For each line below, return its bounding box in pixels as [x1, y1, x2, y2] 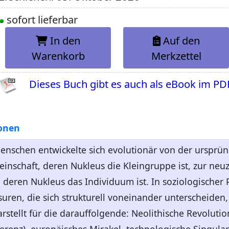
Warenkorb [31, 48, 85, 63]
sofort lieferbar [4, 12, 78, 27]
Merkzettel [151, 48, 201, 63]
